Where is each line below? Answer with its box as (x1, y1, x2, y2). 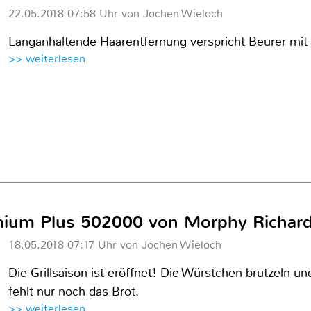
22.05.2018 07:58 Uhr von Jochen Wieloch (8, 6, 223, 21)
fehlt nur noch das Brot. (8, 283, 139, 300)
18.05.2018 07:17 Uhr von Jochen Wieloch (8, 237, 221, 252)
